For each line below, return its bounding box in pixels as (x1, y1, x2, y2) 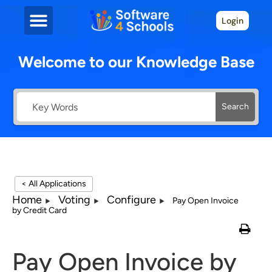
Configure (107, 193, 156, 206)
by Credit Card (12, 205, 67, 216)
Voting (58, 193, 90, 206)
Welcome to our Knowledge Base (18, 52, 254, 72)
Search (221, 101, 249, 112)
